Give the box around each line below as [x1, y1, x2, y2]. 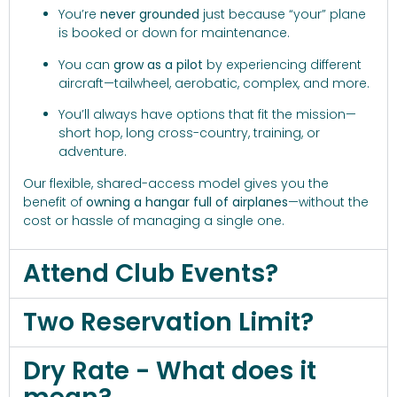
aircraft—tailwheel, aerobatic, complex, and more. [58, 74, 370, 92]
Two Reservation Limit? [23, 304, 314, 339]
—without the [288, 192, 369, 211]
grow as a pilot [113, 55, 203, 74]
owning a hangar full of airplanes [86, 192, 288, 211]
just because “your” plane [199, 5, 366, 24]
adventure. [58, 143, 127, 161]
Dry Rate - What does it [23, 353, 316, 388]
